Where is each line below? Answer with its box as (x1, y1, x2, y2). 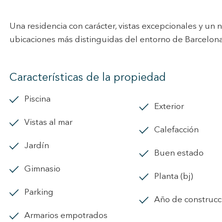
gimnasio (31, 165, 60, 173)
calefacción (160, 126, 199, 134)
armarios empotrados (30, 212, 108, 220)
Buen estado (160, 149, 204, 158)
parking (29, 188, 54, 197)
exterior (159, 103, 184, 111)
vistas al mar (30, 118, 72, 127)
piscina (29, 95, 51, 104)
